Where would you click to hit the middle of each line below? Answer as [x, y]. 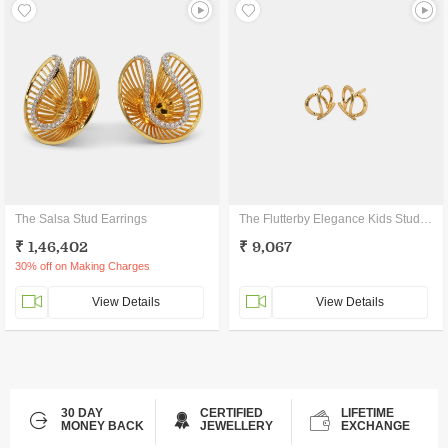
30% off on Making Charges [82, 266]
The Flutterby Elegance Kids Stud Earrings [426, 219]
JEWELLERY [236, 426]
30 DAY [82, 413]
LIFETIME [367, 413]
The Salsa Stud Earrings [81, 219]
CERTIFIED [231, 413]
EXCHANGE [375, 426]
